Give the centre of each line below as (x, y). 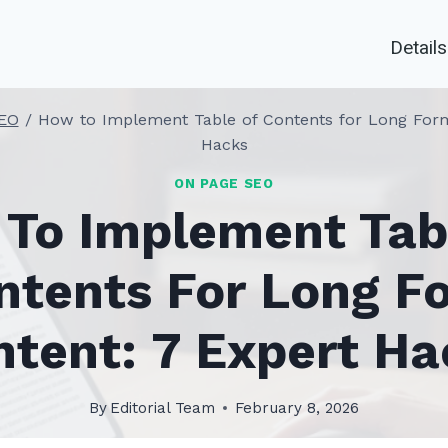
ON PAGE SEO (224, 184)
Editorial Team (163, 407)
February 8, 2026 (297, 407)
